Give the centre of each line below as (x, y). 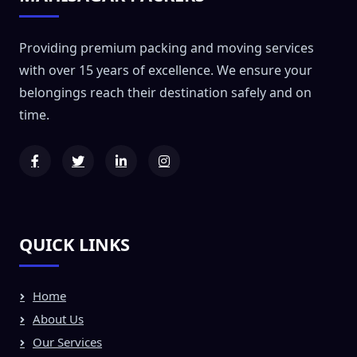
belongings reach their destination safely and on (165, 92)
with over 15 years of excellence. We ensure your (166, 70)
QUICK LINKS (75, 244)
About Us (58, 318)
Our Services (67, 341)
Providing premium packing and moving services (167, 47)
